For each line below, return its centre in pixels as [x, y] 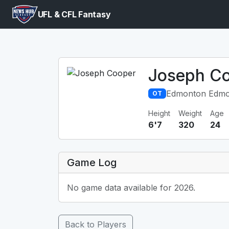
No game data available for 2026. [131, 188]
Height [159, 113]
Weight [190, 113]
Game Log [92, 163]
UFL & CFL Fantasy [74, 14]
